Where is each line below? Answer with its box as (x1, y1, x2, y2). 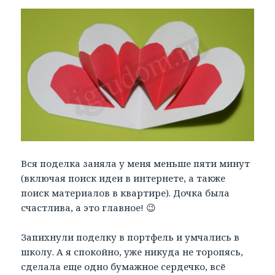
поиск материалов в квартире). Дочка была (21, 187, 230, 199)
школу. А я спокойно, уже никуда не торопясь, (21, 246, 244, 258)
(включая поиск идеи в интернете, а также (21, 172, 226, 185)
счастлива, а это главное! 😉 (21, 201, 157, 214)
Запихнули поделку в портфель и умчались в (21, 231, 240, 244)
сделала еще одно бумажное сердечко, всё (21, 260, 226, 273)
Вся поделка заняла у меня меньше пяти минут (21, 157, 250, 170)
